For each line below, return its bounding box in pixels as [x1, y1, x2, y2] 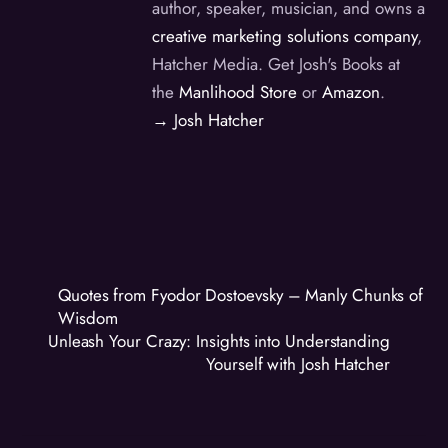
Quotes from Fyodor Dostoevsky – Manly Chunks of [58, 282, 424, 307]
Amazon [322, 80, 381, 105]
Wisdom [58, 305, 118, 330]
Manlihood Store [179, 80, 298, 105]
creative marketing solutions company [152, 24, 418, 49]
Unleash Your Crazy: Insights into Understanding [47, 328, 390, 353]
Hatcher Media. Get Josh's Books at [152, 52, 401, 77]
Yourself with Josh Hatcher [206, 351, 390, 376]
